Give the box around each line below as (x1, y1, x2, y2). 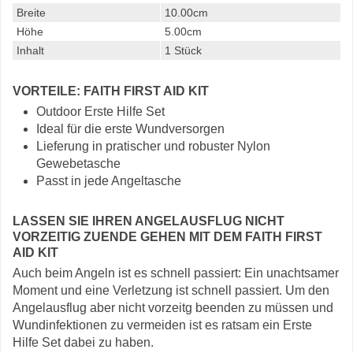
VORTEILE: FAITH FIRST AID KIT (13, 84, 209, 98)
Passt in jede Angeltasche (36, 174, 181, 188)
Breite (17, 6, 46, 19)
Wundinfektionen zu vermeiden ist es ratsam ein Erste (13, 318, 312, 332)
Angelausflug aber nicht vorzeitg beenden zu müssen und (13, 301, 333, 314)
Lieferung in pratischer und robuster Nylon (36, 139, 270, 153)
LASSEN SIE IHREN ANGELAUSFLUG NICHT (13, 214, 284, 228)
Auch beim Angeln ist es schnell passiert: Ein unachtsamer (13, 266, 339, 280)
